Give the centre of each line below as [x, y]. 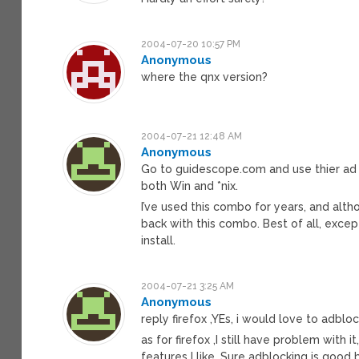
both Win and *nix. [190, 186]
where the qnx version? [205, 77]
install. [159, 240]
